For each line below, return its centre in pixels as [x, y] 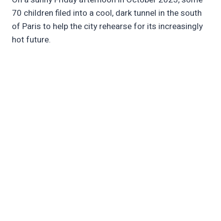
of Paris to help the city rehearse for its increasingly [107, 27]
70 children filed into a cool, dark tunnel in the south [107, 13]
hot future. [31, 40]
